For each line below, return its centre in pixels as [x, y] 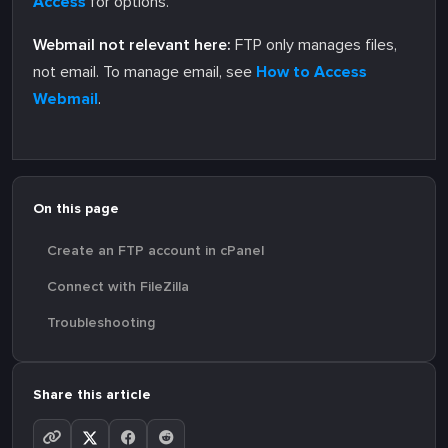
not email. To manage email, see [144, 71]
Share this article [92, 394]
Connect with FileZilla [118, 286]
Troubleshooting [101, 322]
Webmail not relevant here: [132, 44]
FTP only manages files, [314, 44]
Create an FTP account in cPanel [155, 250]
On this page [76, 208]
